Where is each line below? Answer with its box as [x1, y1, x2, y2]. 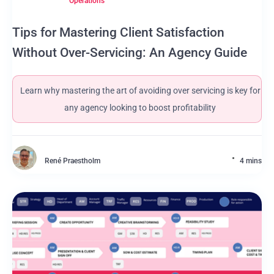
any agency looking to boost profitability [64, 103, 216, 113]
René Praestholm [45, 157, 100, 165]
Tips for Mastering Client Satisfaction [12, 25, 224, 40]
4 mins [240, 157, 262, 165]
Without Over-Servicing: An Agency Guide [12, 45, 247, 60]
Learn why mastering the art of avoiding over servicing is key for [20, 86, 261, 95]
